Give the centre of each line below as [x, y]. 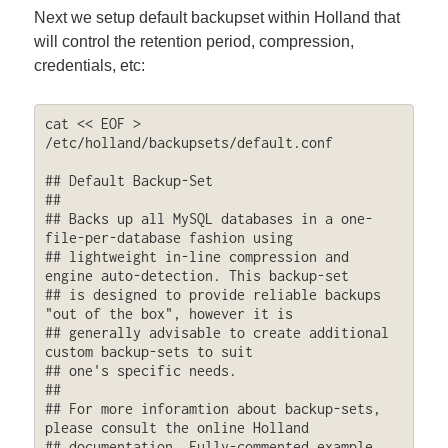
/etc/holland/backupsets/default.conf [188, 143]
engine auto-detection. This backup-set [196, 276]
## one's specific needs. [140, 371]
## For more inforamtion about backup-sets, [212, 409]
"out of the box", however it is [168, 314]
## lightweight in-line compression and [196, 257]
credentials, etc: [90, 66]
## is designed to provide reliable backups [212, 295]
